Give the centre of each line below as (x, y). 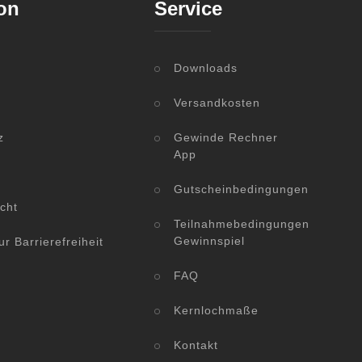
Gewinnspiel (209, 241)
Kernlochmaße (216, 311)
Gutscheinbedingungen (241, 189)
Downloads (206, 68)
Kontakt (196, 345)
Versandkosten (217, 103)
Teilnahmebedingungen (242, 224)
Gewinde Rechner (226, 138)
